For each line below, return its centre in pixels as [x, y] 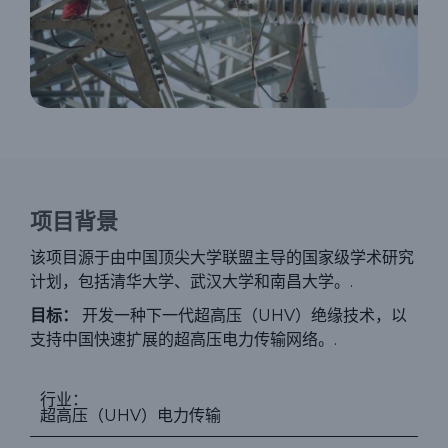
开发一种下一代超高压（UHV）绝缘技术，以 [242, 316]
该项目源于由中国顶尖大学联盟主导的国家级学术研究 [222, 258]
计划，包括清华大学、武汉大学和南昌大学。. [191, 282]
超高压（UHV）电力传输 [130, 416]
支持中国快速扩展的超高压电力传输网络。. [183, 340]
